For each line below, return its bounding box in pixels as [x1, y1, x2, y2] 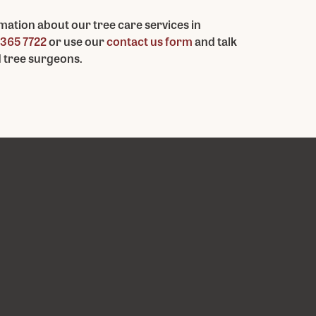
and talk [193, 33, 237, 49]
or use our [47, 33, 107, 49]
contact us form [107, 33, 193, 49]
